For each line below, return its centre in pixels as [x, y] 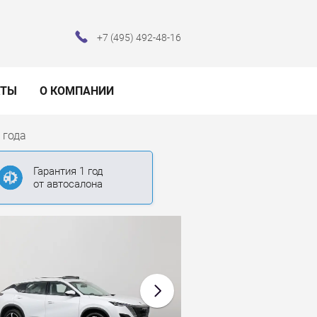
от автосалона [68, 184]
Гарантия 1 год [68, 172]
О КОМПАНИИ [77, 91]
